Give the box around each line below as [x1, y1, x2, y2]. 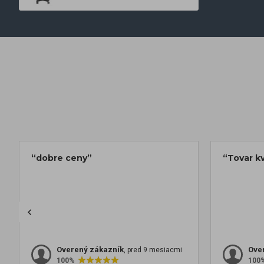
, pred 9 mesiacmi [124, 246, 182, 255]
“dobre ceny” [31, 153, 92, 164]
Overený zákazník [57, 245, 124, 255]
